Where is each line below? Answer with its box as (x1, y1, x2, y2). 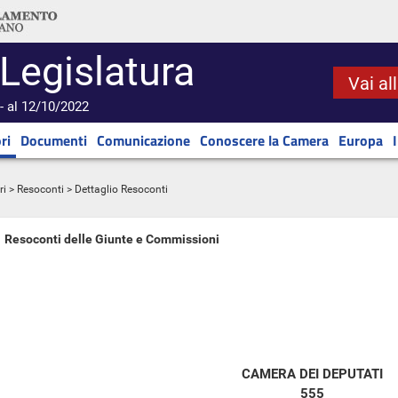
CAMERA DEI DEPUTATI (241, 366, 383, 382)
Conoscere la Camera (200, 130, 329, 151)
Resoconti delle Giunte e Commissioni (4, 232, 219, 246)
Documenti (20, 130, 87, 151)
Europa (338, 130, 383, 151)
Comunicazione (97, 130, 190, 151)
